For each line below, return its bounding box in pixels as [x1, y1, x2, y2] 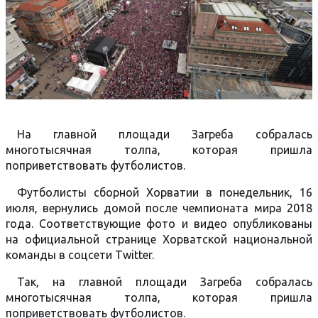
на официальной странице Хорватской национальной [6, 233, 312, 246]
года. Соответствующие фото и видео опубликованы [6, 217, 312, 230]
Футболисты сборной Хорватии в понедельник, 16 [17, 186, 312, 199]
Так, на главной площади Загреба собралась [17, 275, 312, 288]
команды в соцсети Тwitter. [6, 248, 154, 261]
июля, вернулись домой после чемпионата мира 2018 [6, 202, 312, 214]
